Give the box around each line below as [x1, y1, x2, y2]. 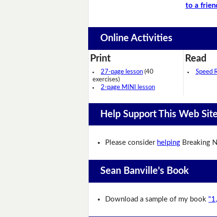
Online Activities [100, 33, 172, 44]
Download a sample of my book [105, 196, 209, 203]
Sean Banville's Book [100, 166, 189, 176]
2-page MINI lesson [101, 84, 155, 91]
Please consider [105, 139, 157, 146]
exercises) [93, 76, 120, 83]
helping [157, 139, 181, 146]
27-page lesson [101, 68, 143, 75]
